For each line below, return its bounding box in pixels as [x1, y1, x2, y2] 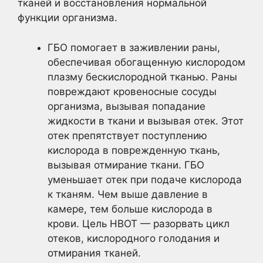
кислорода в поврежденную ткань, [48, 144, 220, 156]
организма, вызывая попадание [48, 100, 205, 112]
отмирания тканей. [48, 247, 141, 259]
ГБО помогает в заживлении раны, [48, 41, 220, 53]
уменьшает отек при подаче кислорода [48, 173, 242, 186]
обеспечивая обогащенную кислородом [48, 56, 245, 68]
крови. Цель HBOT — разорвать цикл [48, 217, 230, 230]
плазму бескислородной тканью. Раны [48, 70, 237, 83]
